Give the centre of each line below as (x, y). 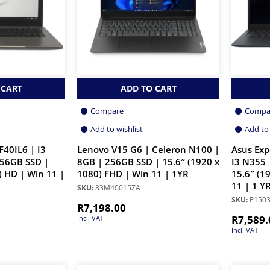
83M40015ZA (117, 187)
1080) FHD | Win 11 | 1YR (133, 174)
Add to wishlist (117, 129)
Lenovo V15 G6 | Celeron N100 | (148, 149)
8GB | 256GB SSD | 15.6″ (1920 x (148, 162)
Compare (107, 111)
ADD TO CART (148, 88)
